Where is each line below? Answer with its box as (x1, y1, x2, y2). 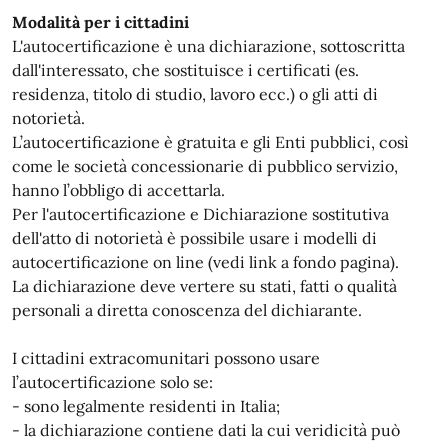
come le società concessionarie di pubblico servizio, (12, 156, 398, 176)
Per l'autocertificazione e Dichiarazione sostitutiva (12, 204, 389, 224)
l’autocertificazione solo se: (12, 372, 213, 392)
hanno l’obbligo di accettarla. (12, 180, 225, 200)
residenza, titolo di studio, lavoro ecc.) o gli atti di (12, 84, 378, 104)
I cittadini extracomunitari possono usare (12, 348, 320, 368)
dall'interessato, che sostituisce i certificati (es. (12, 60, 359, 80)
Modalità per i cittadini (12, 12, 189, 32)
